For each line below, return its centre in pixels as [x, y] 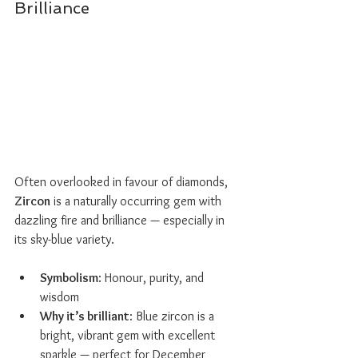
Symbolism [69, 277]
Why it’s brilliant [85, 316]
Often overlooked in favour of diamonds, [123, 181]
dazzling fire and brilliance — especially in [121, 220]
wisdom [60, 296]
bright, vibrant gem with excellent [129, 335]
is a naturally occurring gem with [137, 201]
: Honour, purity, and [153, 277]
